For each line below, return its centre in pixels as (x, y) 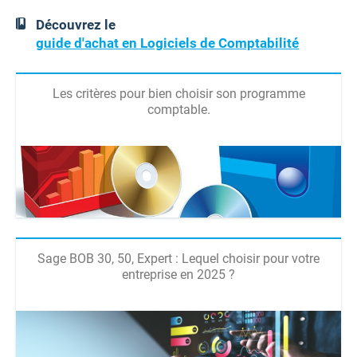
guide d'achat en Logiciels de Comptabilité (167, 43)
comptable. (178, 110)
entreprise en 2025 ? (178, 275)
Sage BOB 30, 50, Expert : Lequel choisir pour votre (178, 259)
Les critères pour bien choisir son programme (178, 94)
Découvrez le (76, 25)
